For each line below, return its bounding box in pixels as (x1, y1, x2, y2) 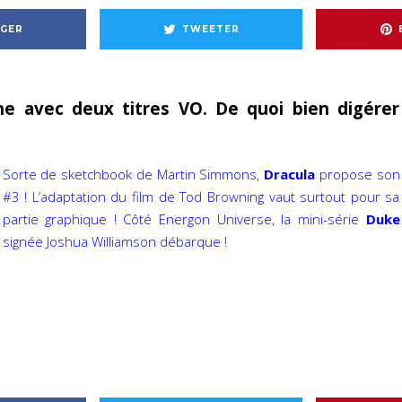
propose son (315, 165, 400, 183)
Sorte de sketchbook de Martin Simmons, (2, 165, 264, 183)
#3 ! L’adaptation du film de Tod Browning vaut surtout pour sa (2, 188, 400, 205)
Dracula (264, 165, 315, 183)
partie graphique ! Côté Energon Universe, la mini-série (2, 210, 366, 228)
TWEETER (181, 22, 240, 35)
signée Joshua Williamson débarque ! (2, 232, 231, 250)
